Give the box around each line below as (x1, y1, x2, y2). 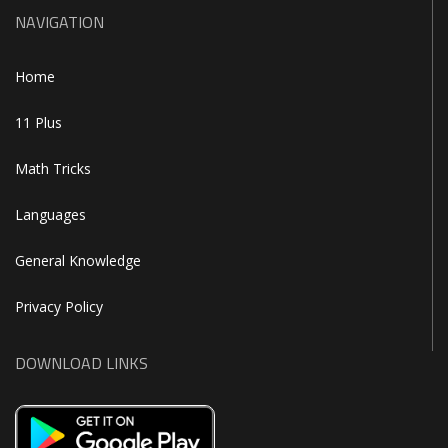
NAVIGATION (15, 10, 104, 35)
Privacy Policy (15, 297, 103, 317)
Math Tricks (15, 159, 91, 179)
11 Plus (15, 113, 62, 133)
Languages (15, 205, 86, 225)
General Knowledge (15, 251, 141, 271)
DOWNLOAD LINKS (15, 351, 148, 376)
